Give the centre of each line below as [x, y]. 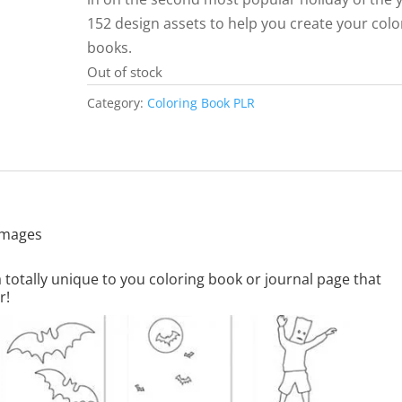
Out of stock [125, 72]
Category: [118, 103]
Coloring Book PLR [201, 103]
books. [110, 48]
